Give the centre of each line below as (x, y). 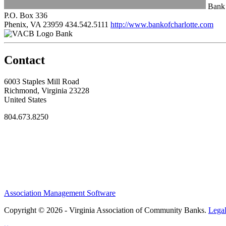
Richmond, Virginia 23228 (47, 90)
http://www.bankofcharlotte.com (162, 24)
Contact (24, 60)
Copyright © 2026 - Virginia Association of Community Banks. (106, 210)
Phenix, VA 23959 (34, 24)
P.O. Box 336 (26, 15)
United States (25, 99)
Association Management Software (60, 193)
